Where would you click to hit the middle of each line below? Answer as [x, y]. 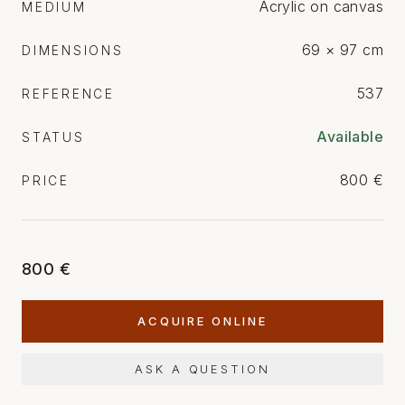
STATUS [53, 138]
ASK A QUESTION [202, 369]
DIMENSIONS [73, 51]
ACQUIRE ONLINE [202, 321]
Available [350, 137]
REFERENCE [68, 94]
